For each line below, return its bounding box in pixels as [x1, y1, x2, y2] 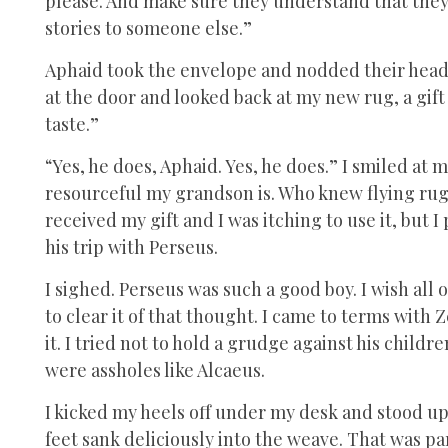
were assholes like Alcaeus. [45, 357, 265, 382]
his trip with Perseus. [45, 234, 218, 259]
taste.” [45, 111, 99, 136]
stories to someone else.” [45, 15, 252, 40]
